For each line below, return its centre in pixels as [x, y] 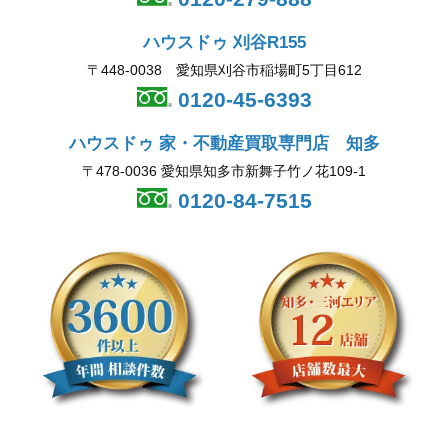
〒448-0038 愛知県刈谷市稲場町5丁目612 [224, 70]
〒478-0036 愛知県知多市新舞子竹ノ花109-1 [224, 171]
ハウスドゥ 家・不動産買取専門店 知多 [224, 144]
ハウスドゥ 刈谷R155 [224, 43]
